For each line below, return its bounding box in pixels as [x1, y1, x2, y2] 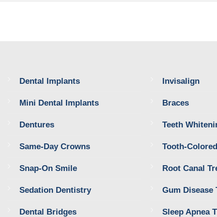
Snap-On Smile [19, 163, 77, 173]
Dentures [19, 119, 54, 129]
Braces [162, 97, 189, 108]
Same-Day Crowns [19, 141, 90, 151]
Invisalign [162, 76, 200, 86]
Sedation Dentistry [19, 185, 91, 195]
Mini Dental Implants [19, 97, 99, 108]
